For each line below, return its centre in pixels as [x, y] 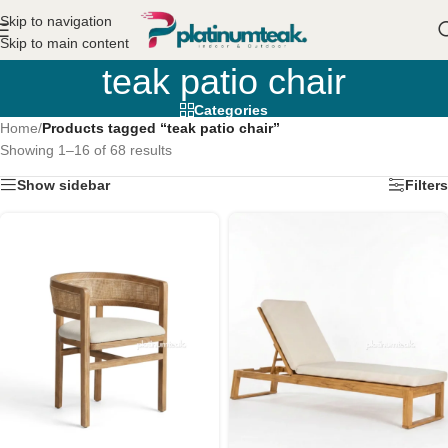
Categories [231, 110]
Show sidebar [63, 185]
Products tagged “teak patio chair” [161, 128]
